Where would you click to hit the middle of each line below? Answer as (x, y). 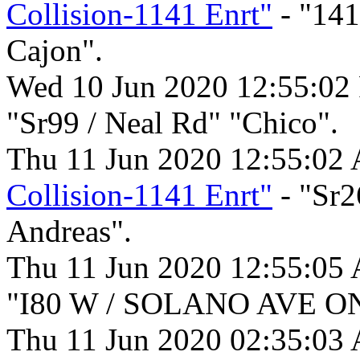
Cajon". (55, 51)
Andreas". (69, 231)
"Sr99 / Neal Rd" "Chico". (172, 123)
